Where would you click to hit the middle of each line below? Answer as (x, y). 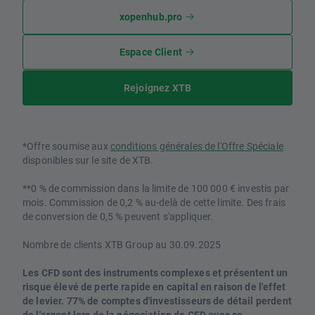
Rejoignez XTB (157, 87)
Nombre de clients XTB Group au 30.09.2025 (122, 244)
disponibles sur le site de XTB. (88, 160)
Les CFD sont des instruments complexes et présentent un (155, 272)
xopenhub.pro (151, 16)
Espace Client (150, 51)
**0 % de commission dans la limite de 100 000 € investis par (156, 188)
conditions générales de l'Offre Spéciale (197, 146)
